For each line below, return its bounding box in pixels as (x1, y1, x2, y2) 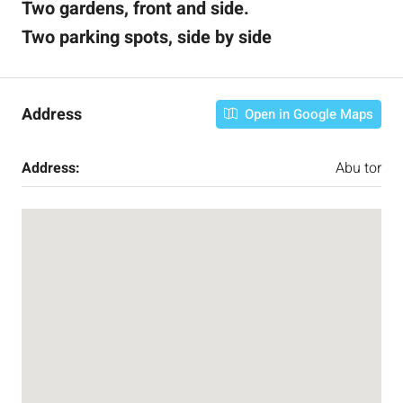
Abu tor (336, 157, 381, 179)
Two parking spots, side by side (22, 24, 272, 50)
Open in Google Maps (241, 104, 373, 124)
